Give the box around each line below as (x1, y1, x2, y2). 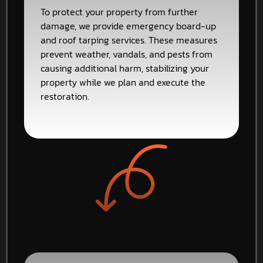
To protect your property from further (41, 5, 198, 19)
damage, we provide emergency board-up (41, 19, 216, 33)
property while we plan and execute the (41, 75, 205, 90)
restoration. (41, 89, 89, 104)
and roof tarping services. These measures (41, 33, 217, 48)
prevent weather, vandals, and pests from (41, 47, 213, 62)
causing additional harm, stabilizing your (41, 61, 209, 76)
